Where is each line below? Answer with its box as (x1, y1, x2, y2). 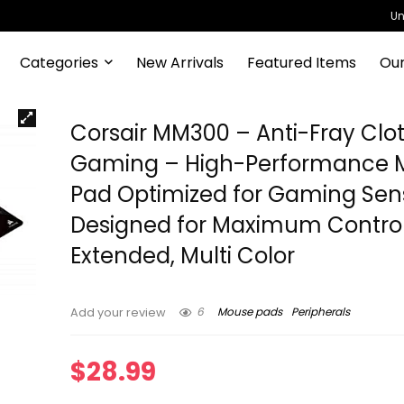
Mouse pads (217, 304, 283, 320)
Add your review (70, 305, 167, 320)
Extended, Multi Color (70, 241, 296, 271)
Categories (19, 51, 98, 73)
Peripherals (291, 304, 351, 320)
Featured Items (246, 51, 356, 73)
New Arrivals (135, 51, 224, 73)
